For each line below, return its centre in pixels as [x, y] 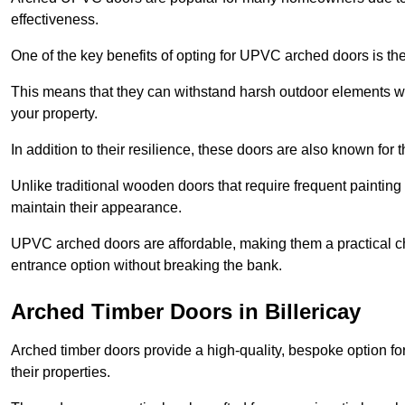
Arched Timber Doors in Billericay [186, 311]
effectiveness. [55, 19]
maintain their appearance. [96, 207]
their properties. [61, 372]
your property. [54, 113]
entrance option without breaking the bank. [146, 265]
